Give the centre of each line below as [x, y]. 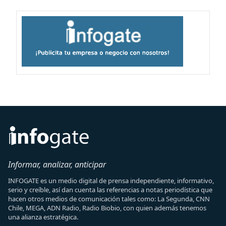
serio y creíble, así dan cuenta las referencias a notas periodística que [110, 190]
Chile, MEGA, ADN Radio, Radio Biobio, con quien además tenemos [107, 208]
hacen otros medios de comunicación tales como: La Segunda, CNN [109, 199]
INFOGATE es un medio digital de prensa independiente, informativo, [111, 181]
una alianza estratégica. [43, 217]
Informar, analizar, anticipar [57, 164]
